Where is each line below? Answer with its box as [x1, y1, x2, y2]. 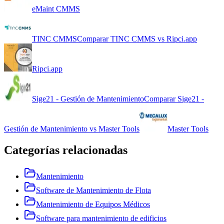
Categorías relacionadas [4, 143, 127, 157]
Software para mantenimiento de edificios [36, 214, 166, 223]
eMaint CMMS [32, 4, 80, 13]
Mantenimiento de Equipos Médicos [36, 200, 150, 209]
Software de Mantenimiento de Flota [36, 186, 151, 195]
